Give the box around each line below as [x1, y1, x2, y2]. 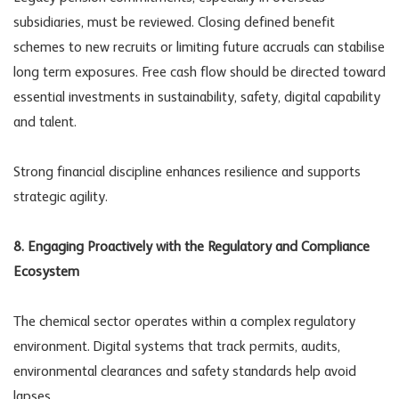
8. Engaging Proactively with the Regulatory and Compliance [13, 240, 370, 255]
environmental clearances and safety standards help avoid [13, 364, 356, 379]
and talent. [13, 115, 77, 130]
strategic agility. [13, 190, 108, 205]
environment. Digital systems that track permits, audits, [13, 339, 340, 354]
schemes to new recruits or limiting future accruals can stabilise [13, 40, 385, 55]
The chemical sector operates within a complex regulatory [13, 314, 355, 330]
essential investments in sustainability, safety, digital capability [13, 90, 380, 105]
